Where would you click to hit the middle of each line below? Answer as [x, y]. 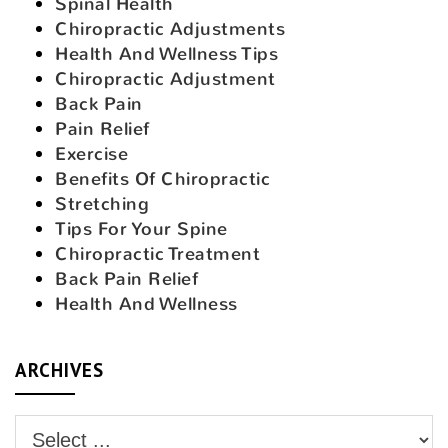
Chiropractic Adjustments [170, 28]
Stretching [102, 203]
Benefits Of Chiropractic [162, 178]
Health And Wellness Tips [166, 53]
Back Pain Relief [126, 278]
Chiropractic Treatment [157, 253]
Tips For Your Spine [141, 228]
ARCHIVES [59, 369]
